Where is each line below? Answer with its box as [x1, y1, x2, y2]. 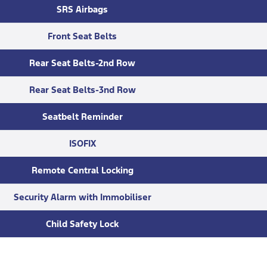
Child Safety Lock [46, 218, 119, 230]
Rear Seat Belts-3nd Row [29, 84, 136, 96]
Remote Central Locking [31, 164, 133, 176]
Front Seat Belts [48, 30, 117, 42]
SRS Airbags [57, 4, 108, 15]
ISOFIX [69, 138, 96, 150]
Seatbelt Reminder [42, 111, 123, 123]
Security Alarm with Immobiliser [13, 191, 151, 203]
